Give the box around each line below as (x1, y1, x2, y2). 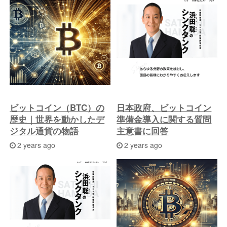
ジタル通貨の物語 (10, 125, 79, 137)
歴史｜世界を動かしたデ (10, 113, 105, 126)
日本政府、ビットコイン (117, 101, 212, 114)
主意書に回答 (117, 125, 169, 137)
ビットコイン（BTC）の (10, 101, 105, 114)
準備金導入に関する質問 (117, 113, 212, 126)
